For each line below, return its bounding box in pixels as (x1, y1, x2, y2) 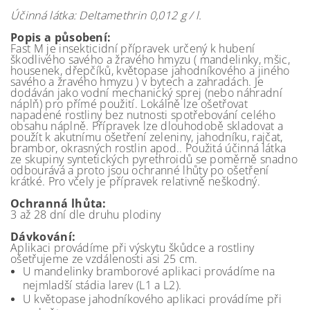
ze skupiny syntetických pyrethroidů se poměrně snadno (10, 151, 298, 167)
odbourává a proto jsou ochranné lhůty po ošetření (10, 162, 269, 178)
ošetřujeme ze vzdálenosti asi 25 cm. (10, 250, 198, 266)
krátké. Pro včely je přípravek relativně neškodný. (10, 173, 261, 189)
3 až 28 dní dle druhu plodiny (10, 206, 161, 222)
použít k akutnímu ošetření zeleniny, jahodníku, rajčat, (10, 129, 283, 145)
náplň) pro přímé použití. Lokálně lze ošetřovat (10, 95, 248, 111)
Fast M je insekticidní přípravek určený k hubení (10, 40, 255, 56)
